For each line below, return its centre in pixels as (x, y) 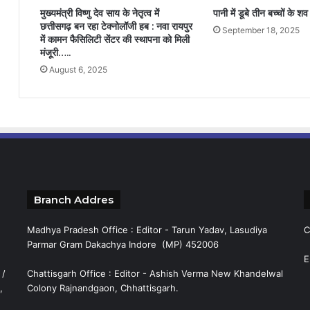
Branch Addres (73, 200)
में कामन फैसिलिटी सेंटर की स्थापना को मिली (115, 39)
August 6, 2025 (78, 70)
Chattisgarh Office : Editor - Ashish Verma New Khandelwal (155, 273)
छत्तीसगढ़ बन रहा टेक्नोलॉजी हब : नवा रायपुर (116, 26)
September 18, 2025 (261, 30)
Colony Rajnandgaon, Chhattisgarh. (102, 288)
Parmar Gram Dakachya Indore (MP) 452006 (122, 244)
